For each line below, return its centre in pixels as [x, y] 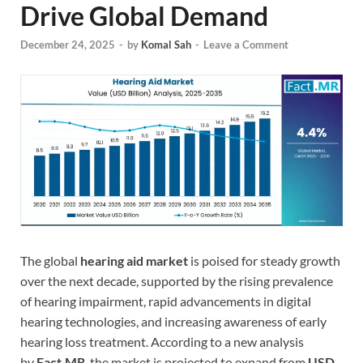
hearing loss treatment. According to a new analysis [162, 342]
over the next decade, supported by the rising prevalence [177, 281]
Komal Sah [166, 45]
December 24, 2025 [68, 45]
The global [50, 261]
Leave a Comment [246, 45]
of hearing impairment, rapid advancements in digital [166, 301]
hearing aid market [134, 261]
